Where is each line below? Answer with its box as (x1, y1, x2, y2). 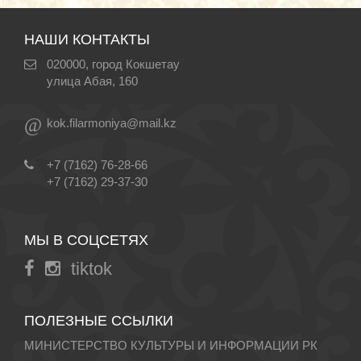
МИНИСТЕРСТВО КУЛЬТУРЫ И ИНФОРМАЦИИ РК (24, 338, 317, 352)
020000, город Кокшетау (47, 57, 180, 71)
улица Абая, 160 (47, 74, 138, 88)
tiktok (71, 259, 112, 279)
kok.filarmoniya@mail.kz (47, 116, 176, 130)
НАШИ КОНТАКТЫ (24, 31, 150, 48)
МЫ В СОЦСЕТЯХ (24, 232, 148, 248)
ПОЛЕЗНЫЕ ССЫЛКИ (24, 313, 173, 329)
